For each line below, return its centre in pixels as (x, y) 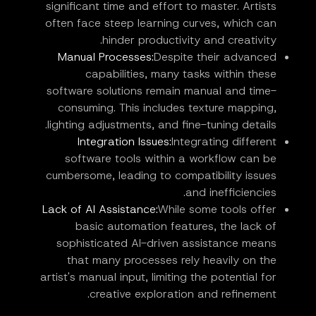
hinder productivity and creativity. (189, 40)
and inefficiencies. (231, 193)
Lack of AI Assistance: (100, 209)
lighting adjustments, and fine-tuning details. (162, 125)
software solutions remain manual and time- (162, 91)
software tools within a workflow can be (171, 159)
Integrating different (224, 142)
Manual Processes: (106, 57)
